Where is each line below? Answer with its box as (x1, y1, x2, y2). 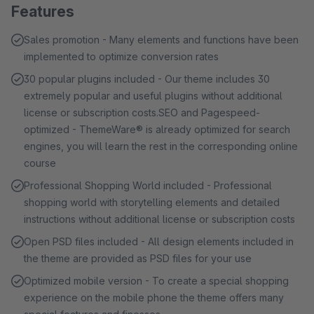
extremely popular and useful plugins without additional (24, 90, 282, 102)
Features (11, 3, 74, 20)
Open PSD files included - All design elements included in (24, 235, 294, 247)
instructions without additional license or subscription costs (24, 213, 295, 225)
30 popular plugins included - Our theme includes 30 (24, 73, 270, 85)
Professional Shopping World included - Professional (24, 179, 272, 191)
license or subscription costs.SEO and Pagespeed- (24, 107, 260, 118)
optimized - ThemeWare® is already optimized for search (24, 123, 290, 135)
